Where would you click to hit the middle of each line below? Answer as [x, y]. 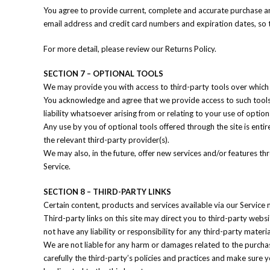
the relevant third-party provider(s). [106, 140]
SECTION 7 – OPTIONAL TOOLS [103, 74]
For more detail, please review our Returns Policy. [130, 49]
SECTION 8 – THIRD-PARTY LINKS [107, 191]
